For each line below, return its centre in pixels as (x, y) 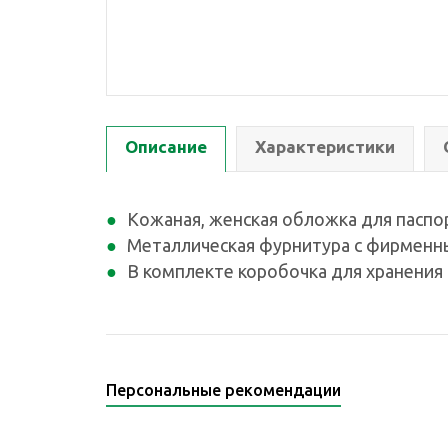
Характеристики (325, 146)
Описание (166, 146)
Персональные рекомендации (223, 390)
